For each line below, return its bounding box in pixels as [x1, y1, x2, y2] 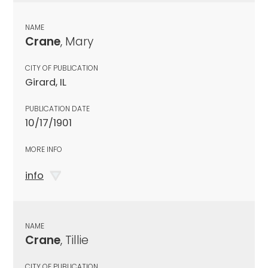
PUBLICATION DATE [25, 103, 90, 114]
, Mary [60, 33, 93, 50]
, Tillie [60, 232, 89, 248]
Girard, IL [25, 75, 66, 89]
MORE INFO [25, 144, 62, 154]
